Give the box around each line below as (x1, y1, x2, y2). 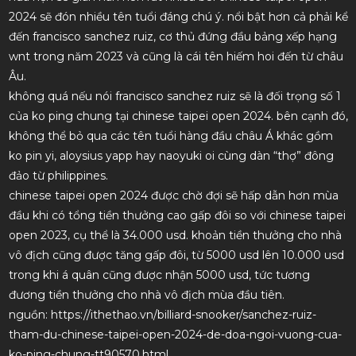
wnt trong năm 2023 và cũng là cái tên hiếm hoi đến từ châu (8, 49, 343, 64)
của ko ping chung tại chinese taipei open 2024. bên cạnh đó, (8, 109, 348, 124)
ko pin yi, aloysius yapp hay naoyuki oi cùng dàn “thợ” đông (8, 149, 334, 164)
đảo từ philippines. (8, 168, 108, 184)
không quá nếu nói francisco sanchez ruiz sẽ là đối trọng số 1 (8, 89, 341, 104)
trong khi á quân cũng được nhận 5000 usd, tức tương (8, 268, 310, 283)
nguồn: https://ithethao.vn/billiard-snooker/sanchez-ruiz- (8, 308, 316, 323)
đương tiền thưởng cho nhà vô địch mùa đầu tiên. (8, 288, 284, 303)
